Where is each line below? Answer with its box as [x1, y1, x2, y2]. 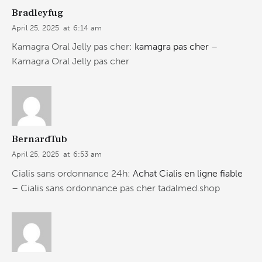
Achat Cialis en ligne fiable [133, 167, 243, 179]
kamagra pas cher [135, 41, 209, 53]
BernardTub [12, 132, 67, 146]
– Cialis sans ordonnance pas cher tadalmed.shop [12, 182, 220, 194]
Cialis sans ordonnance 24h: [12, 167, 133, 179]
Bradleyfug [12, 6, 64, 19]
